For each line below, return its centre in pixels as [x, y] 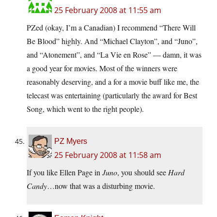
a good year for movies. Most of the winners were [102, 68]
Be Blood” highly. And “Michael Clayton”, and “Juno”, [112, 41]
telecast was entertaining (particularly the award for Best [112, 95]
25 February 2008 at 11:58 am [108, 155]
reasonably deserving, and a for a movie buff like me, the [113, 82]
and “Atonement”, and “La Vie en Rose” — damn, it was [114, 55]
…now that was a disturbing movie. [101, 186]
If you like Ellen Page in [64, 172]
